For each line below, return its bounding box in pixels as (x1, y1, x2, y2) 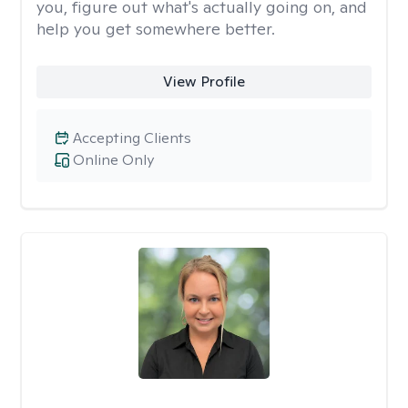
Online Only (73, 150, 154, 169)
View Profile (162, 72, 245, 91)
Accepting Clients (73, 128, 191, 148)
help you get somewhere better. (36, 18, 275, 39)
